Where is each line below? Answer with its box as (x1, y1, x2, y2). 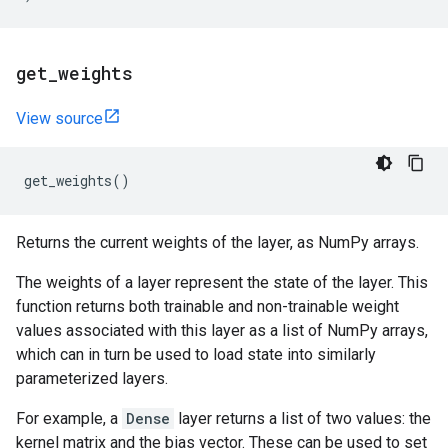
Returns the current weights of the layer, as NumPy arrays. (16, 233, 419, 252)
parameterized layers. (16, 369, 168, 388)
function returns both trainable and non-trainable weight (16, 297, 399, 316)
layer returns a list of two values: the (174, 409, 431, 428)
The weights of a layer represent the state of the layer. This (16, 273, 428, 292)
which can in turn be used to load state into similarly (16, 345, 376, 364)
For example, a (16, 409, 122, 428)
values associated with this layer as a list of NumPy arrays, (16, 321, 428, 340)
